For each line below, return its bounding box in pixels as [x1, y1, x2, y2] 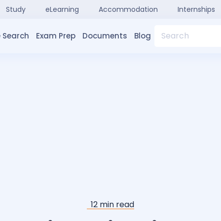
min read [98, 199, 134, 210]
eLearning [45, 4, 79, 14]
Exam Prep [36, 31, 75, 41]
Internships [177, 4, 215, 14]
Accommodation [98, 4, 158, 14]
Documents [82, 31, 127, 41]
